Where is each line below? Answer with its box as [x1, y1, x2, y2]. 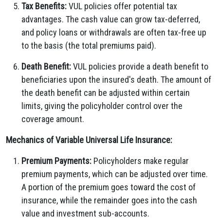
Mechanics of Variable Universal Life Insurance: [6, 135, 172, 145]
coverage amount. [21, 114, 84, 124]
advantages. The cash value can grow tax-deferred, [21, 14, 200, 24]
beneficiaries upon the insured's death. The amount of [21, 74, 211, 85]
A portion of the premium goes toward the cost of [21, 182, 196, 192]
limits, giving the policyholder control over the [21, 101, 182, 111]
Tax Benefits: [21, 1, 67, 11]
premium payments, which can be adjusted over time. [21, 169, 208, 179]
